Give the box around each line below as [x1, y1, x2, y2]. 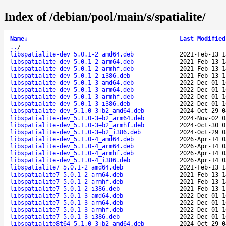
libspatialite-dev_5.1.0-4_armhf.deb [10, 149, 134, 157]
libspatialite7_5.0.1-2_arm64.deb [10, 171, 123, 178]
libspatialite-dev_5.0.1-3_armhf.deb [10, 93, 134, 100]
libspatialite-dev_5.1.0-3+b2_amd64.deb [10, 107, 144, 115]
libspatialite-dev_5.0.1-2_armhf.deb [10, 65, 134, 72]
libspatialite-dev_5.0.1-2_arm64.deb [10, 58, 134, 65]
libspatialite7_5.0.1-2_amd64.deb [10, 163, 123, 171]
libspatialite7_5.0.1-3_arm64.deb [10, 199, 123, 206]
